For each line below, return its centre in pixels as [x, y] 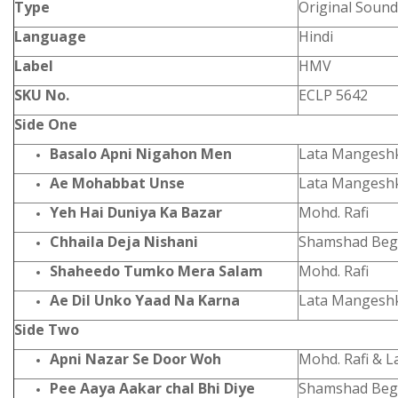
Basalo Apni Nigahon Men [141, 154]
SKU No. [42, 95]
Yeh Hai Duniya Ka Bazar [136, 212]
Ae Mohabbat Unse [117, 183]
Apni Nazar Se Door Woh [135, 359]
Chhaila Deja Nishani [124, 242]
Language [50, 36]
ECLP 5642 [333, 95]
